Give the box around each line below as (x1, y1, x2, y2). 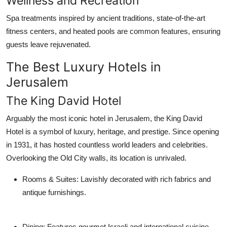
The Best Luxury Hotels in (6, 59, 161, 74)
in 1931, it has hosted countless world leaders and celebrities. (6, 140, 208, 149)
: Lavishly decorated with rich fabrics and (77, 174, 211, 183)
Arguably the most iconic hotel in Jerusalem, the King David (6, 113, 202, 123)
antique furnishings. (22, 187, 86, 197)
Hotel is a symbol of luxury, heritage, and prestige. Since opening (6, 127, 219, 136)
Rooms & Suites (22, 174, 77, 183)
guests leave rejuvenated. (6, 40, 91, 49)
